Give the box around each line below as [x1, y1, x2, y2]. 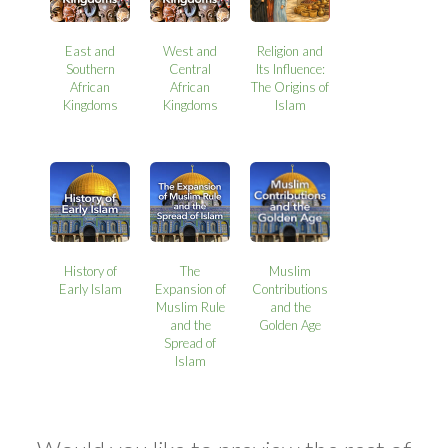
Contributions [252, 281, 329, 298]
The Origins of [251, 79, 330, 96]
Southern [65, 61, 115, 78]
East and [65, 43, 116, 60]
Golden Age [259, 317, 322, 334]
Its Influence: [255, 61, 325, 78]
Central [169, 61, 212, 78]
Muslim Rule [155, 299, 225, 316]
